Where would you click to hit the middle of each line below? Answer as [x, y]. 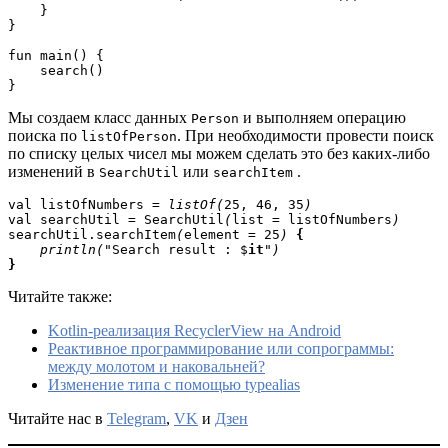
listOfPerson [129, 137]
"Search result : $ [176, 250]
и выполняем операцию [322, 118]
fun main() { [56, 56]
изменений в [53, 172]
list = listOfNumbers [312, 220]
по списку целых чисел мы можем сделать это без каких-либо [219, 154]
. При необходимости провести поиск [305, 136]
